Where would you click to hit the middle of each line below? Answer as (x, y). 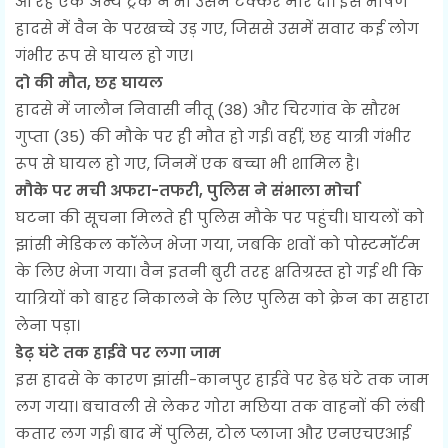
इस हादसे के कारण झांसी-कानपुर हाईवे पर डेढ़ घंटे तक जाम (222, 380)
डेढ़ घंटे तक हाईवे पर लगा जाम (118, 353)
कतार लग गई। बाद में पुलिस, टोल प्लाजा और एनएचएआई (212, 434)
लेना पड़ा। (47, 326)
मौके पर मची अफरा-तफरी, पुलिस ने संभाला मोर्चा (187, 191)
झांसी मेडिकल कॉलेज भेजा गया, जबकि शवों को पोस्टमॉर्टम (217, 245)
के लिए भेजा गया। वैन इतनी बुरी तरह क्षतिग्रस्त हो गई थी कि (219, 272)
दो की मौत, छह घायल (89, 83)
